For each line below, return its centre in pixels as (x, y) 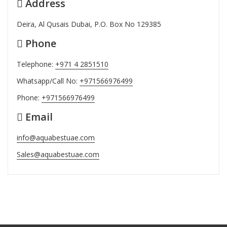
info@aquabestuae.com (55, 137)
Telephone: (36, 64)
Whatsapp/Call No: (48, 81)
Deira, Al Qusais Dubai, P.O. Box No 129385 (89, 24)
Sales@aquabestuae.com (58, 154)
